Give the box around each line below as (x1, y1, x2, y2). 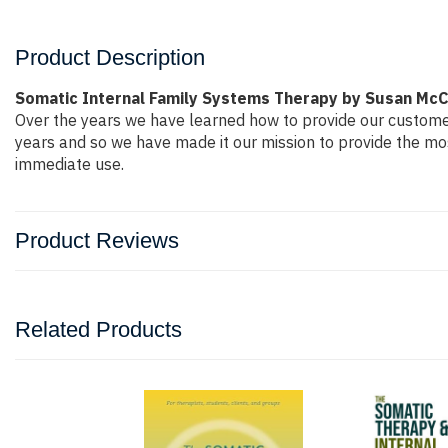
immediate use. (15, 154, 124, 174)
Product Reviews (15, 228, 179, 253)
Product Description (15, 45, 205, 70)
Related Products (15, 317, 182, 342)
